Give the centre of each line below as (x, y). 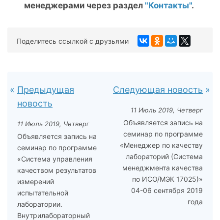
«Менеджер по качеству (161, 145)
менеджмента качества (163, 168)
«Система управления (55, 159)
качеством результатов (57, 170)
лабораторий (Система (164, 156)
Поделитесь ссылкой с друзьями (73, 41)
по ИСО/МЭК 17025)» (167, 179)
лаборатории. (40, 204)
